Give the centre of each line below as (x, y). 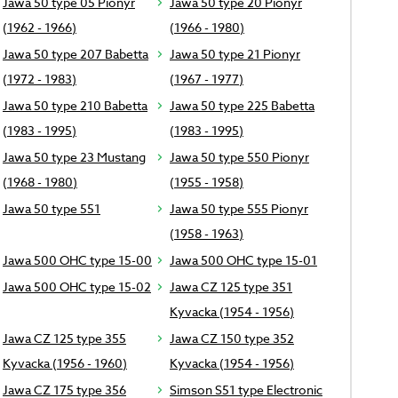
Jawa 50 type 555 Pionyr (239, 209)
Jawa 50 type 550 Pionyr (239, 157)
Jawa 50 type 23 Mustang (74, 157)
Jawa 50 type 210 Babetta (75, 106)
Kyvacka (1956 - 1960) (64, 363)
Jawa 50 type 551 (51, 209)
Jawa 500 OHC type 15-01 (243, 260)
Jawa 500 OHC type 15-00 (77, 260)
